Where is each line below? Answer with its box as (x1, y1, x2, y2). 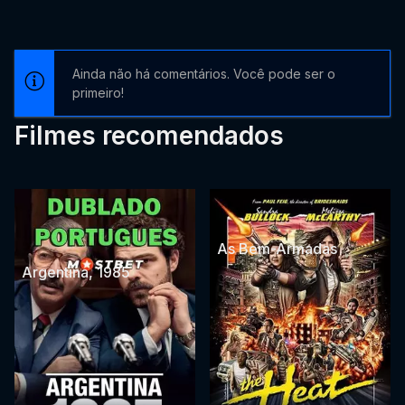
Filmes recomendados (14, 120, 284, 152)
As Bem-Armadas (217, 240, 337, 259)
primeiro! (72, 85, 124, 101)
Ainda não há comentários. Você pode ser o (72, 66, 335, 82)
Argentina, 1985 (22, 263, 130, 282)
